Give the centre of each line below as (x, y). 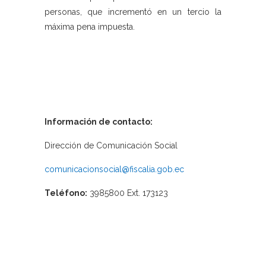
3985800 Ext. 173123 (128, 193)
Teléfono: (66, 193)
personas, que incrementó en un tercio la (133, 12)
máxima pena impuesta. (90, 27)
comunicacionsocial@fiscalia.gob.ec (114, 170)
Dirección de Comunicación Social (111, 146)
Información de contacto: (99, 122)
